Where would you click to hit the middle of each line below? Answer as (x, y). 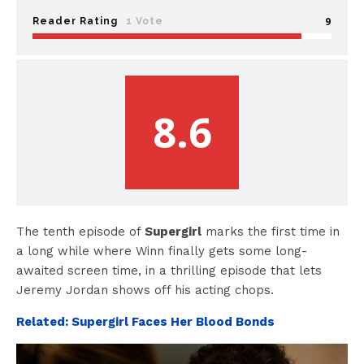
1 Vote (145, 21)
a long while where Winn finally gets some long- (162, 251)
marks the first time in (271, 231)
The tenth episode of (80, 231)
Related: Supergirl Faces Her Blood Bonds (145, 321)
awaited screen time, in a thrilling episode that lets (169, 270)
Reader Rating (75, 21)
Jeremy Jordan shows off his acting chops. (145, 290)
